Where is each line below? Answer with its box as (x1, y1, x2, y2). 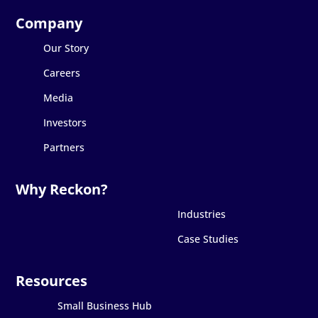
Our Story (43, 40, 89, 55)
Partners (43, 140, 84, 154)
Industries (177, 207, 226, 221)
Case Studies (177, 231, 238, 246)
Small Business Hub (57, 298, 152, 312)
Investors (43, 115, 87, 129)
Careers (43, 65, 80, 79)
